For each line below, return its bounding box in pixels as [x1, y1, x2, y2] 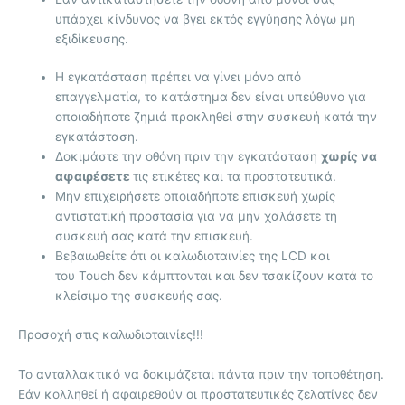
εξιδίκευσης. [55, 31, 129, 46]
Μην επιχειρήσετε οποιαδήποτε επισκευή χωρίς [55, 189, 336, 204]
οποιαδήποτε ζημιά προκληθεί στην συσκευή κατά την [55, 109, 378, 125]
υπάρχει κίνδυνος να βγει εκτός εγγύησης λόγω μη [55, 11, 356, 26]
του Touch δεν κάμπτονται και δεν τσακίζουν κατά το [55, 268, 374, 284]
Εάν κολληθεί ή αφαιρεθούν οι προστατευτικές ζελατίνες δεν [18, 386, 378, 401]
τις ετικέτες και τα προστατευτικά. [133, 169, 337, 184]
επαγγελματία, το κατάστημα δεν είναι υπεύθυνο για [55, 89, 367, 105]
